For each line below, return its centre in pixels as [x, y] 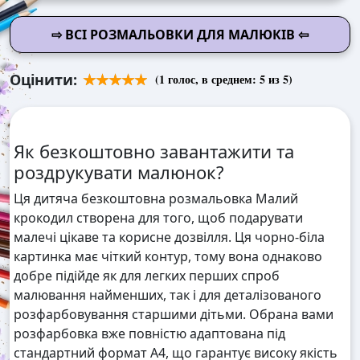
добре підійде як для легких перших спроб [147, 276]
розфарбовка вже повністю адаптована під [149, 334]
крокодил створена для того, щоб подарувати [158, 218]
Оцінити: [43, 80]
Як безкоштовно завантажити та [154, 151]
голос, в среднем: [212, 80]
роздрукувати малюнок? [119, 172]
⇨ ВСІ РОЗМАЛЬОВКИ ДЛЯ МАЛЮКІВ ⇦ [180, 35]
